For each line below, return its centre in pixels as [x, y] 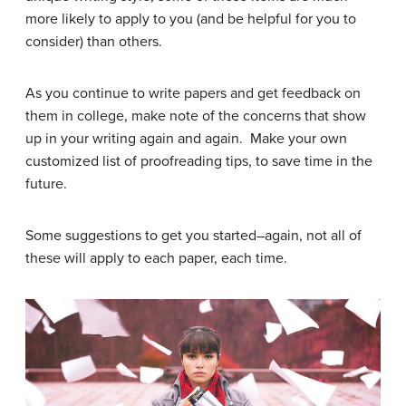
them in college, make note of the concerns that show [196, 116]
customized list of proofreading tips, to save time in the [199, 161]
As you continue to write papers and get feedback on [193, 93]
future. [46, 184]
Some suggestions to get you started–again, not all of [193, 235]
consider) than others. [94, 41]
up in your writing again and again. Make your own [186, 138]
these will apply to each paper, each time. [156, 258]
